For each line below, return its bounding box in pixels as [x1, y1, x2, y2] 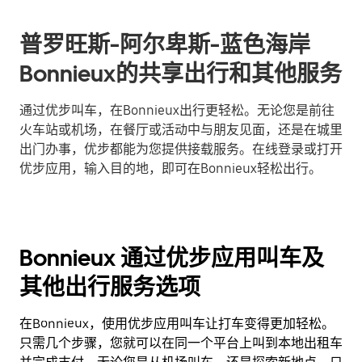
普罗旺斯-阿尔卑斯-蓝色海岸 [19, 31, 310, 58]
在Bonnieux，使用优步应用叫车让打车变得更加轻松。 [19, 316, 335, 331]
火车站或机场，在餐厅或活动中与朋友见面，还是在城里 [19, 122, 343, 137]
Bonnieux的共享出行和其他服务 [19, 60, 342, 87]
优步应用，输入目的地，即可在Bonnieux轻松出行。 [19, 161, 322, 176]
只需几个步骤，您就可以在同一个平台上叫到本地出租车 [19, 335, 343, 351]
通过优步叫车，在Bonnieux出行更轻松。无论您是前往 [19, 103, 335, 118]
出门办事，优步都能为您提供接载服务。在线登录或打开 [19, 141, 343, 157]
